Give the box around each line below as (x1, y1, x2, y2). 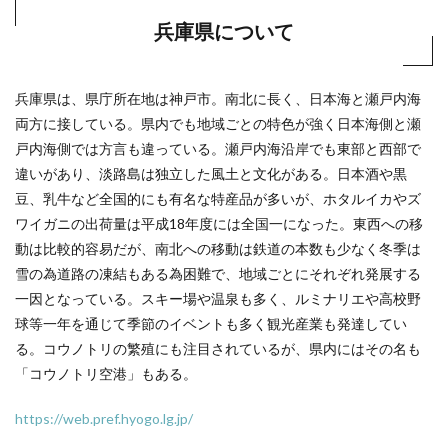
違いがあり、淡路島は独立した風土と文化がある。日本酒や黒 (15, 164, 407, 182)
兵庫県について (154, 18, 294, 43)
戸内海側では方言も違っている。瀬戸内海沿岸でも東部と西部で (15, 139, 421, 157)
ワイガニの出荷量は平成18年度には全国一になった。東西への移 (15, 214, 423, 232)
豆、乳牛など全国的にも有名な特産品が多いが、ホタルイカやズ (15, 189, 421, 207)
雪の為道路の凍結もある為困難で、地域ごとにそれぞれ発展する (15, 264, 421, 282)
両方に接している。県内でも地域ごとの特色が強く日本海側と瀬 (15, 114, 421, 132)
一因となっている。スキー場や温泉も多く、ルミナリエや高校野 (15, 289, 421, 307)
